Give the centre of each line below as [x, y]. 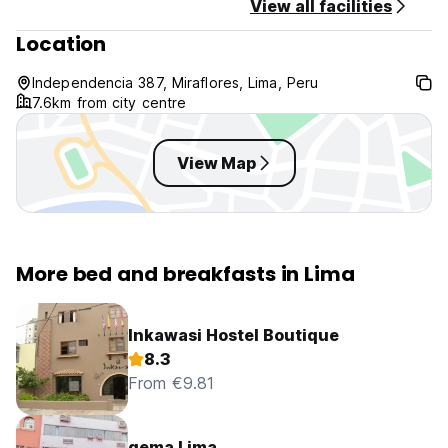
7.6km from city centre [109, 103]
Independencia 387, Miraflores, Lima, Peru [175, 83]
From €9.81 [171, 383]
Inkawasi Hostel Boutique [233, 335]
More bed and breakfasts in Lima [185, 274]
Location [61, 44]
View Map [216, 163]
